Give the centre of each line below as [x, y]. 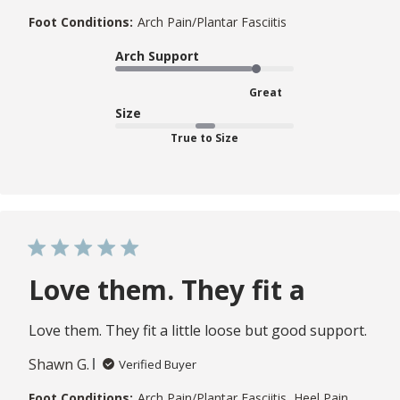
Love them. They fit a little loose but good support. [198, 330]
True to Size [204, 137]
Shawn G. [59, 364]
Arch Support [157, 55]
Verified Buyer [158, 364]
